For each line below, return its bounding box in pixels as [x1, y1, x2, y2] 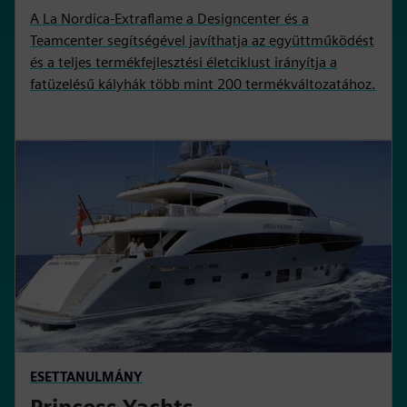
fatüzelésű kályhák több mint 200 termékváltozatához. [30, 75, 376, 94]
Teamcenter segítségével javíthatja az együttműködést [30, 32, 374, 50]
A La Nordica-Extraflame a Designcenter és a [30, 10, 309, 28]
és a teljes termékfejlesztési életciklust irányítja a [30, 54, 337, 72]
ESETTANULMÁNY [30, 369, 143, 385]
